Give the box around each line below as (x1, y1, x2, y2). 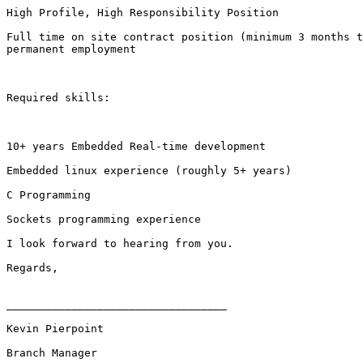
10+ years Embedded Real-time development (6, 140, 266, 153)
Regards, (6, 262, 58, 275)
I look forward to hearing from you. (6, 237, 233, 250)
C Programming (6, 189, 91, 202)
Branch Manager (6, 347, 97, 360)
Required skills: (6, 92, 110, 105)
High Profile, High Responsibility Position (6, 6, 279, 19)
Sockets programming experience (6, 213, 207, 226)
